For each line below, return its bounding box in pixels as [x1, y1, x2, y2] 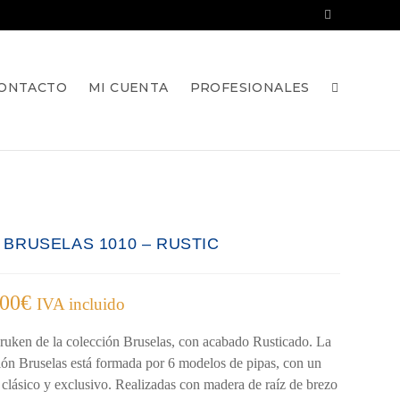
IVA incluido [37, 295, 126, 313]
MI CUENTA [87, 79, 169, 96]
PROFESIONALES [189, 79, 310, 96]
